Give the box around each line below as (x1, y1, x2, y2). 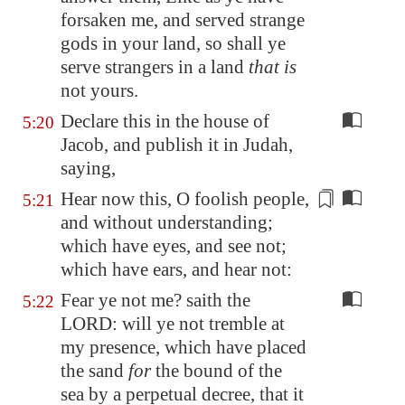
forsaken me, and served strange (61, 9, 305, 31)
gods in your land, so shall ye (61, 33, 286, 54)
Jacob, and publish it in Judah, (61, 134, 293, 155)
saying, (61, 157, 116, 179)
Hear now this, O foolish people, (61, 188, 309, 210)
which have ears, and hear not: (61, 259, 292, 280)
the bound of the (151, 360, 282, 381)
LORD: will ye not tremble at (61, 313, 285, 334)
